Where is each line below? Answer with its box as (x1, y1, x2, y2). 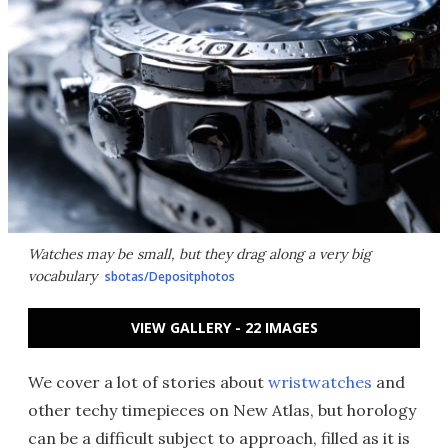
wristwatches (268, 372, 372, 392)
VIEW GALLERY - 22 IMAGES (130, 318, 318, 337)
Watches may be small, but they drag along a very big (28, 245, 371, 263)
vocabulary (28, 267, 97, 285)
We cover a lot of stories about (28, 372, 268, 392)
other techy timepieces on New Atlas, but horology (28, 400, 416, 420)
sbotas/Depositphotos (105, 268, 235, 285)
